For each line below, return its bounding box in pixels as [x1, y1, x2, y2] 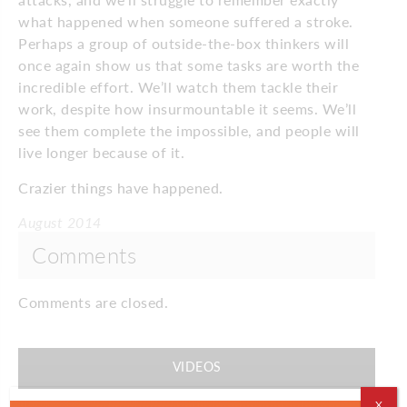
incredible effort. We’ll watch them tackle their [18, 77, 338, 95]
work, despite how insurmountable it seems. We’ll [18, 99, 356, 117]
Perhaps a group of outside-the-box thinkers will [18, 34, 349, 52]
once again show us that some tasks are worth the [18, 55, 359, 74]
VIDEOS [172, 358, 222, 374]
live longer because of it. [18, 143, 184, 161]
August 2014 [18, 213, 102, 231]
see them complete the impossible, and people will [18, 121, 360, 139]
